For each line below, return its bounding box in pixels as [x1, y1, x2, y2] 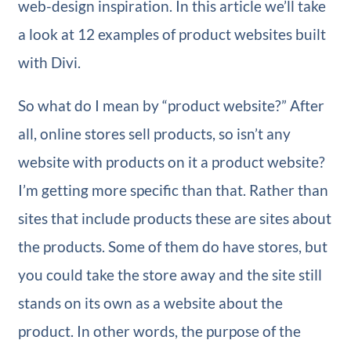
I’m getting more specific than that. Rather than [17, 181, 328, 200]
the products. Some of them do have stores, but [17, 237, 327, 256]
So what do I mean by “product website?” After [17, 96, 324, 115]
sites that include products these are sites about [17, 209, 331, 228]
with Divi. [17, 53, 81, 72]
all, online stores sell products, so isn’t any [17, 125, 291, 143]
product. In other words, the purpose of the [17, 322, 301, 341]
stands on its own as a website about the [17, 294, 283, 313]
